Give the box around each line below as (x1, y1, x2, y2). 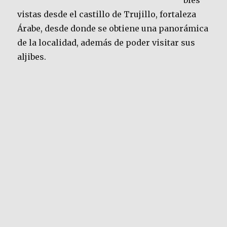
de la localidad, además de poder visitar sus (17, 37, 196, 48)
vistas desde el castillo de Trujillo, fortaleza (17, 9, 197, 20)
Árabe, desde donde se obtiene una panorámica (17, 23, 209, 34)
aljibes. (17, 52, 47, 62)
